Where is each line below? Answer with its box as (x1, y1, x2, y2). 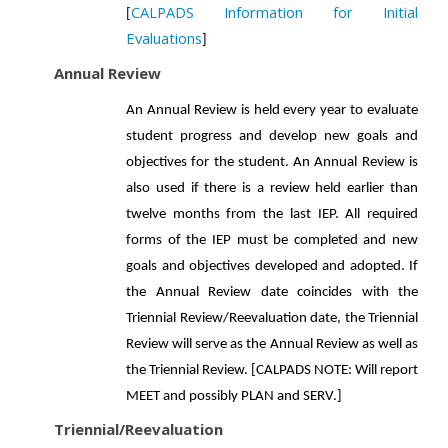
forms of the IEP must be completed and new (126, 233, 418, 248)
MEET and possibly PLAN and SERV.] (126, 389, 342, 404)
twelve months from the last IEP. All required (126, 207, 418, 222)
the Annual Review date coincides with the (126, 285, 418, 300)
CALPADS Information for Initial (131, 2, 418, 22)
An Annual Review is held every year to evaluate (126, 103, 418, 118)
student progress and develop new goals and (126, 129, 418, 144)
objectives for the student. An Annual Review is (126, 155, 418, 170)
